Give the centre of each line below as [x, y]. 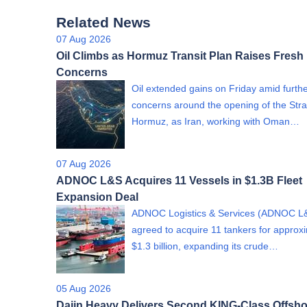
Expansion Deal [97, 197]
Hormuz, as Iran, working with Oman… [216, 121]
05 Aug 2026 [84, 288]
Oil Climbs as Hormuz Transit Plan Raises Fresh [180, 56]
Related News [103, 22]
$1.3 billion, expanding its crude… [205, 246]
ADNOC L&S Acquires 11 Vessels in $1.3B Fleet [179, 180]
